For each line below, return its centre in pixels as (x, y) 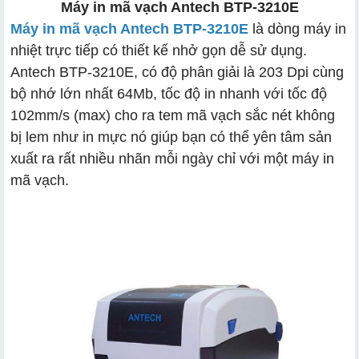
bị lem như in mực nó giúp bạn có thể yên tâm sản (171, 137)
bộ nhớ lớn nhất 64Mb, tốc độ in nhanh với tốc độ (169, 93)
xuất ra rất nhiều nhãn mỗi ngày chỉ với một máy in (172, 158)
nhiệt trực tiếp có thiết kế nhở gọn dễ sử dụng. (159, 50)
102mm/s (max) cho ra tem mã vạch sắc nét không (173, 115)
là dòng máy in (297, 28)
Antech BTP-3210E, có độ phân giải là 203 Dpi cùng (177, 72)
